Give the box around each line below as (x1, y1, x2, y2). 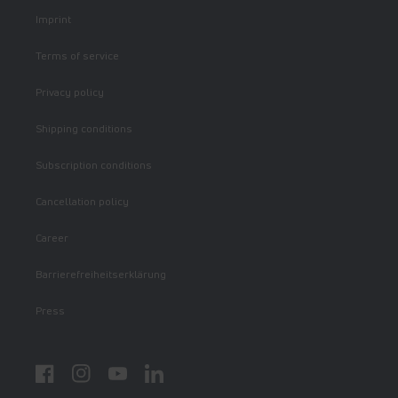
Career (36, 230, 68, 246)
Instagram (71, 372, 121, 388)
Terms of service (36, 48, 119, 64)
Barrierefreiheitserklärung (36, 267, 166, 283)
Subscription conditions (36, 157, 152, 173)
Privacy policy (36, 84, 104, 100)
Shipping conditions (36, 121, 132, 137)
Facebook (35, 372, 82, 388)
